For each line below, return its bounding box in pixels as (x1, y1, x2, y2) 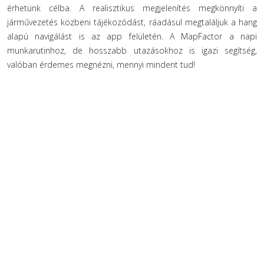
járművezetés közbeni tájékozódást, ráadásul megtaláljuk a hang (7, 16, 257, 28)
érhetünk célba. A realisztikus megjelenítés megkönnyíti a (7, 2, 257, 14)
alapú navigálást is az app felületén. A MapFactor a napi (7, 31, 257, 42)
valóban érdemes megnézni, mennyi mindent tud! (7, 59, 195, 70)
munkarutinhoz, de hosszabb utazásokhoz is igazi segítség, (7, 45, 257, 56)
